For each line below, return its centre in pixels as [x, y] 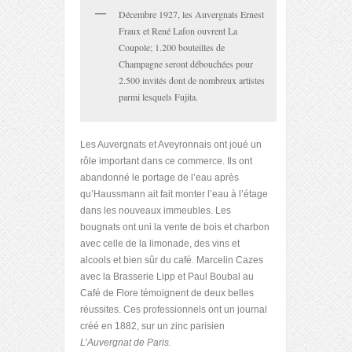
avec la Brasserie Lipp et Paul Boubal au [167, 277]
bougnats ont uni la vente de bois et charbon [175, 227]
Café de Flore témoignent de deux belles [167, 293]
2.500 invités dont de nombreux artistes [192, 80]
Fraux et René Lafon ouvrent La [178, 30]
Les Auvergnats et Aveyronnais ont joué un [171, 145]
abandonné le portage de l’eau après [159, 178]
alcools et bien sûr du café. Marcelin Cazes [172, 260]
